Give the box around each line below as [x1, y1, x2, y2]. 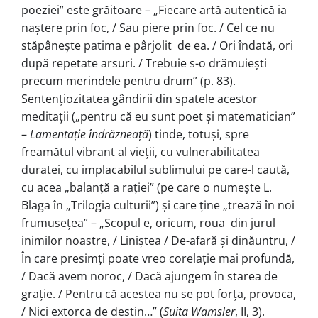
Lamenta [30, 126, 74, 142]
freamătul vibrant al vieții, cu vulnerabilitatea [21, 143, 260, 160]
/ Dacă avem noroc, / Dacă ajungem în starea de [21, 268, 278, 284]
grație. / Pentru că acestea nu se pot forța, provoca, [21, 285, 296, 302]
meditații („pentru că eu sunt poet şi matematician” [21, 108, 295, 124]
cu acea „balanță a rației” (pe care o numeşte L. [21, 179, 272, 195]
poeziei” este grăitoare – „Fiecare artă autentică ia [21, 1, 287, 18]
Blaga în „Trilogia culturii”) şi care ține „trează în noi [21, 197, 295, 213]
